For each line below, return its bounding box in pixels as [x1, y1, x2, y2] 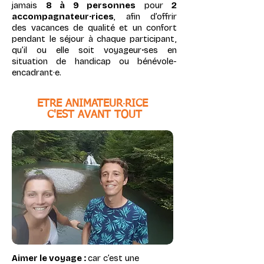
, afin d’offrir [114, 11, 177, 22]
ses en [144, 45, 177, 55]
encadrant [12, 67, 53, 78]
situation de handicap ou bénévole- [12, 56, 177, 67]
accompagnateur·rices [12, 11, 114, 22]
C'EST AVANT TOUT [47, 110, 142, 120]
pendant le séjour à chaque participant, [12, 34, 177, 44]
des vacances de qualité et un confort [12, 22, 177, 33]
